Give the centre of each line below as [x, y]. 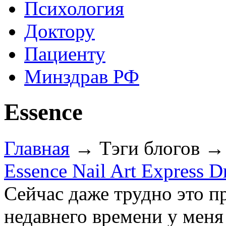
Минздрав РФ [82, 76]
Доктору [60, 31]
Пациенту [65, 54]
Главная [37, 148]
